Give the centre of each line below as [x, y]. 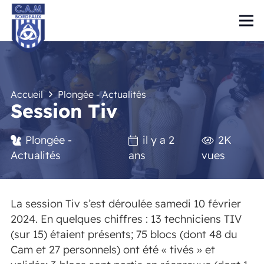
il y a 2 [158, 140]
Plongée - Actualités [102, 94]
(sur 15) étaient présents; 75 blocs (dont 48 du [124, 234]
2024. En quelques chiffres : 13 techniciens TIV [126, 219]
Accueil [27, 94]
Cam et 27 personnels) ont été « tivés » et [113, 249]
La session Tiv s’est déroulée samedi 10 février [126, 203]
